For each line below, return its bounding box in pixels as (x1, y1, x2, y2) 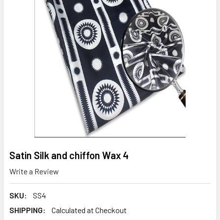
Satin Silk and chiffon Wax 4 (9, 149, 129, 161)
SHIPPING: (9, 205, 46, 215)
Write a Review (9, 166, 59, 176)
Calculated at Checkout (52, 205, 127, 215)
